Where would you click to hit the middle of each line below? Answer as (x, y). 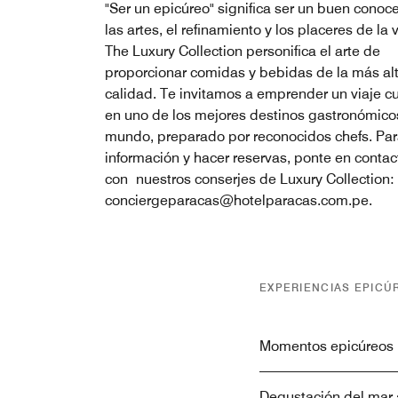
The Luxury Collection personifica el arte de (243, 51)
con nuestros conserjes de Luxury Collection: (250, 179)
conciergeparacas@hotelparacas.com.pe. (239, 200)
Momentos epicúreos (326, 346)
